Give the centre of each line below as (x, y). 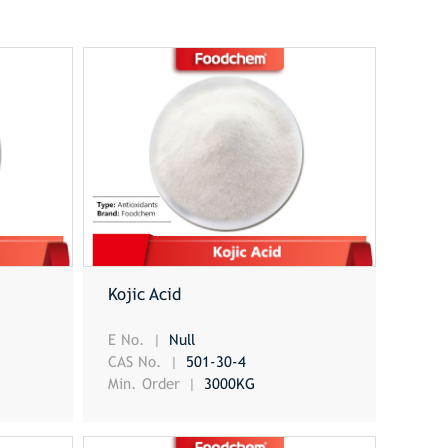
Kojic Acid (144, 294)
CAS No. (137, 361)
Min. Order (146, 383)
